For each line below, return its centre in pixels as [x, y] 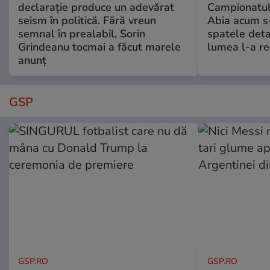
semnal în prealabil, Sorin [82, 34]
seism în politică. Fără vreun [87, 21]
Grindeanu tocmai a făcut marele [99, 47]
